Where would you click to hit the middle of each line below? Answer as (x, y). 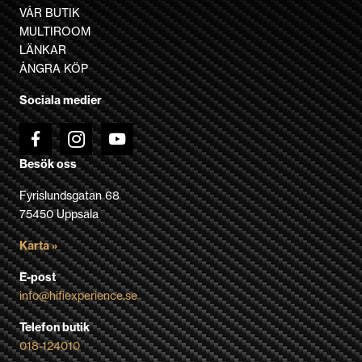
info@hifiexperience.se (78, 295)
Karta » (38, 245)
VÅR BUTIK (50, 13)
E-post (38, 277)
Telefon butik (55, 327)
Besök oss (48, 164)
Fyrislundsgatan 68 (69, 195)
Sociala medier (61, 100)
